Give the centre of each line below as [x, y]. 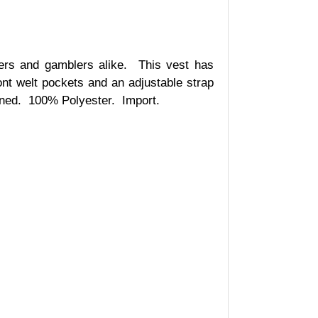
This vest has [176, 65]
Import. [141, 100]
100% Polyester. [71, 100]
